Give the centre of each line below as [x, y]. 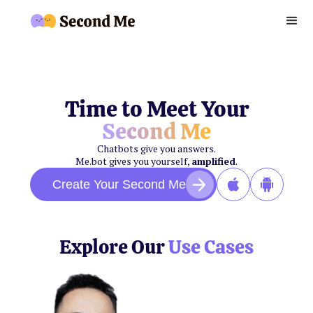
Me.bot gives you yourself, [133, 161]
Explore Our [114, 247]
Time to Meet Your [156, 109]
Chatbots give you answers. [156, 148]
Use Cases [211, 247]
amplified [213, 161]
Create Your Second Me [119, 184]
